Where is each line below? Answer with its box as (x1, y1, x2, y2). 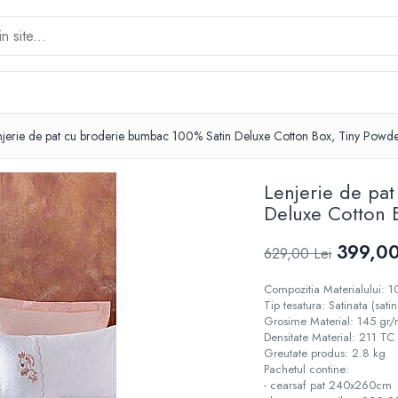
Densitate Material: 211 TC (264, 329, 395, 346)
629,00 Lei (264, 243, 332, 264)
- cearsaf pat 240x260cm (264, 377, 393, 394)
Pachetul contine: (264, 361, 350, 378)
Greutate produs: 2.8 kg (264, 345, 386, 362)
